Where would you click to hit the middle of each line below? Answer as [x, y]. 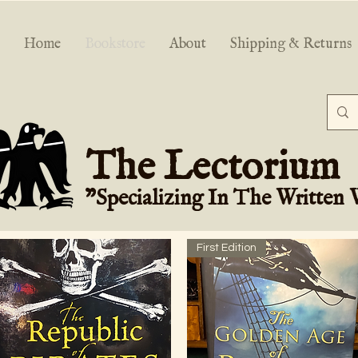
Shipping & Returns [291, 44]
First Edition [227, 247]
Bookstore [115, 44]
